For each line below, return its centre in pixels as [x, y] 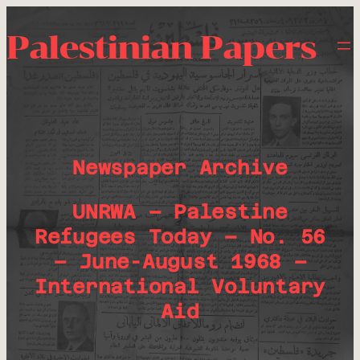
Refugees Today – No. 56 [180, 237]
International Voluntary [180, 287]
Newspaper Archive [180, 168]
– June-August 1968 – [180, 262]
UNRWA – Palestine [180, 212]
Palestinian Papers [161, 47]
